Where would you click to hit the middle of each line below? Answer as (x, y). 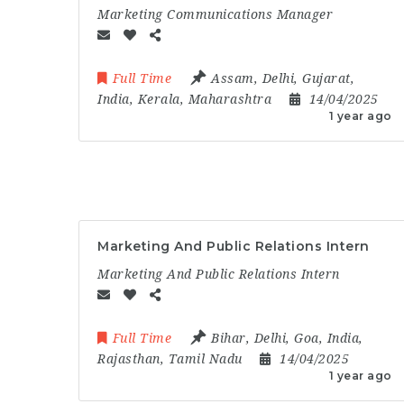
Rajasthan (129, 358)
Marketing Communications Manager (215, 14)
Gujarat (326, 78)
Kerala (159, 99)
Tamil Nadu (205, 358)
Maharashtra (230, 99)
